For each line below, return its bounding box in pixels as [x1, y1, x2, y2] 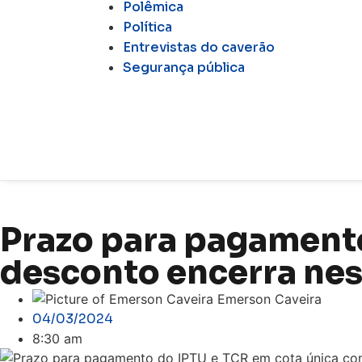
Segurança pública [123, 59, 245, 76]
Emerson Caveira [217, 291, 322, 308]
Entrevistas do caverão [123, 39, 275, 56]
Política [123, 19, 172, 36]
